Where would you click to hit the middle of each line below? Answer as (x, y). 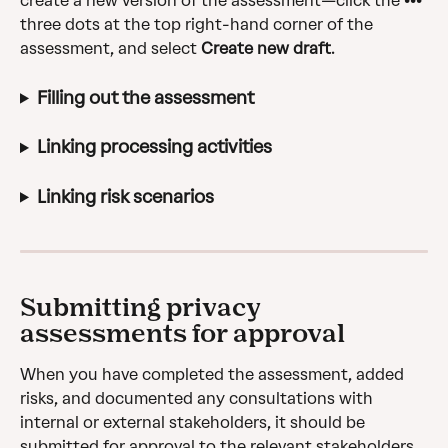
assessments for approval (182, 332)
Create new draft (266, 49)
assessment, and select (110, 49)
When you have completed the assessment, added (214, 374)
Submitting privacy (143, 306)
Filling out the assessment (145, 97)
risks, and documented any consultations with (198, 398)
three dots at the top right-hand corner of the (198, 25)
